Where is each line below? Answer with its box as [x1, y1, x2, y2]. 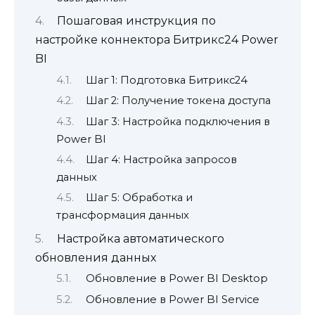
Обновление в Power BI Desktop [85, 272, 268, 285]
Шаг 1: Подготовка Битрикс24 [85, 73, 247, 86]
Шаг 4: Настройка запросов [85, 153, 237, 166]
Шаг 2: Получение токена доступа [85, 94, 271, 108]
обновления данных [35, 250, 156, 264]
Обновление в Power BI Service [85, 292, 259, 306]
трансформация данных [56, 209, 189, 222]
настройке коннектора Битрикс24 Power [35, 33, 278, 47]
